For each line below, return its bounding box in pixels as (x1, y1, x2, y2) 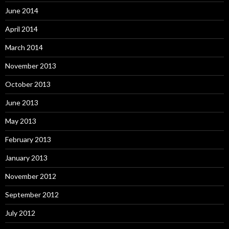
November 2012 (5, 172, 56, 181)
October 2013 (5, 80, 51, 89)
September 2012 (5, 190, 59, 199)
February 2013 (5, 135, 51, 144)
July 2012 (5, 209, 35, 218)
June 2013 (5, 98, 38, 107)
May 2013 (5, 117, 36, 126)
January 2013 (5, 153, 48, 163)
